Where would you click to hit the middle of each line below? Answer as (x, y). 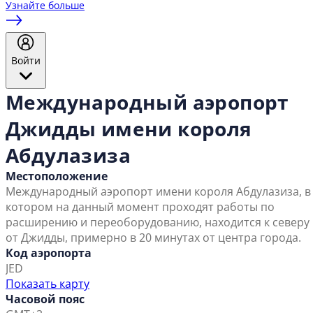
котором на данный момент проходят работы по (140, 207)
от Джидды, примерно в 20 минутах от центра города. (153, 238)
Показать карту (48, 284)
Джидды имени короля (129, 129)
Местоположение (57, 176)
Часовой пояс (45, 299)
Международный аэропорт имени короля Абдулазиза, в (158, 192)
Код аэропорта (49, 253)
